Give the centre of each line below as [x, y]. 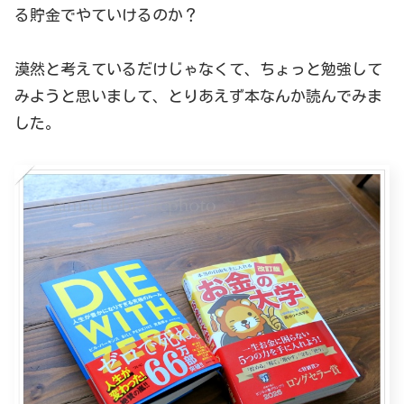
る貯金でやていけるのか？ [106, 14]
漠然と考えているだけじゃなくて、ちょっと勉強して [198, 69]
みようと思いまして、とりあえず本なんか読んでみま [198, 96]
